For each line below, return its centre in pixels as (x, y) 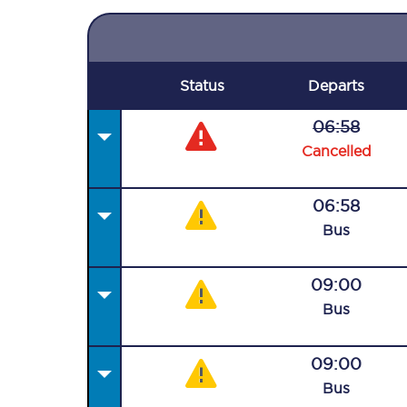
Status (203, 85)
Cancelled (336, 151)
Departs (336, 85)
